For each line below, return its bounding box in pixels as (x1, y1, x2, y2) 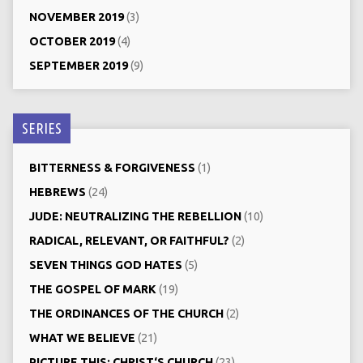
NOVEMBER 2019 (28, 10, 124, 23)
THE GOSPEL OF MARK (28, 282, 156, 296)
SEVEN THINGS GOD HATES (28, 258, 182, 271)
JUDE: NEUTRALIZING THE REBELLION (28, 209, 241, 223)
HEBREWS (28, 185, 86, 199)
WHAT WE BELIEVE (28, 331, 135, 344)
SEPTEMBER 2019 (28, 58, 128, 72)
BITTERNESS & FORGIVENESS (28, 160, 195, 174)
